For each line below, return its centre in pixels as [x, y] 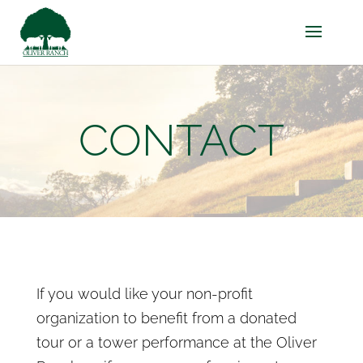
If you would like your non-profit [144, 294]
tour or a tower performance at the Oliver [176, 342]
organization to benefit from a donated [166, 318]
